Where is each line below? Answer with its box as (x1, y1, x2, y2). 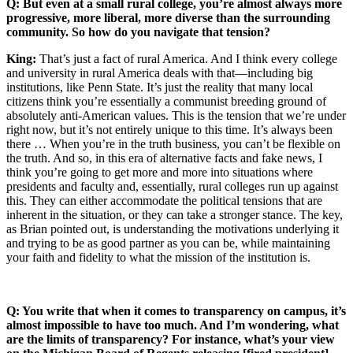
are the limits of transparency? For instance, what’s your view (6, 332, 335, 346)
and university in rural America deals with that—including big (6, 65, 313, 80)
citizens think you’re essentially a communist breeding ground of (6, 94, 326, 108)
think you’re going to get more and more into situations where (6, 165, 313, 179)
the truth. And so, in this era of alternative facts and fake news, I (6, 150, 322, 165)
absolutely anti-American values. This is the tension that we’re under (6, 108, 346, 122)
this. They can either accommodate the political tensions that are (6, 193, 322, 207)
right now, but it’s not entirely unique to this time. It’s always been (6, 122, 333, 136)
